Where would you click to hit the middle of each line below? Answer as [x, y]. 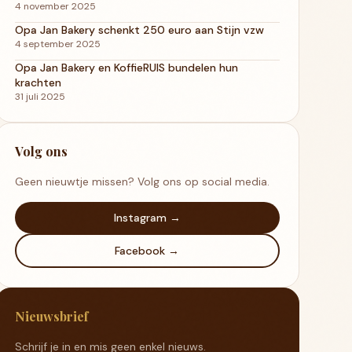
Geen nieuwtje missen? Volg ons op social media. [142, 181]
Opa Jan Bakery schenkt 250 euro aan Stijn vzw [139, 29]
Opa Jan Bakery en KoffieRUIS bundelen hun [126, 67]
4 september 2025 [57, 44]
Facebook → [147, 250]
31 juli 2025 [40, 96]
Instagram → [147, 217]
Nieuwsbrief [51, 316]
